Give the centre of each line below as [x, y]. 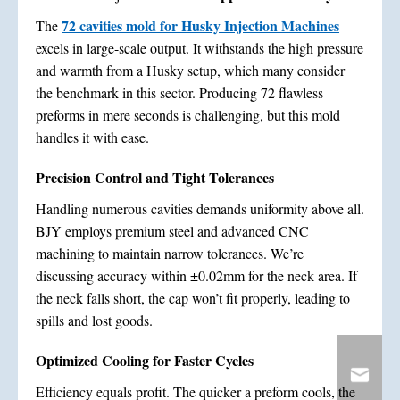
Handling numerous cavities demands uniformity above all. [200, 208]
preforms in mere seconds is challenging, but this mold [188, 114]
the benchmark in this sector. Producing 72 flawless [179, 92]
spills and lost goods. [94, 320]
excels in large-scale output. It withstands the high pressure [200, 47]
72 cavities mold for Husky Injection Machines [200, 25]
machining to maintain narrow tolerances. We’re [170, 253]
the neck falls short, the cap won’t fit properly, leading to [193, 297]
